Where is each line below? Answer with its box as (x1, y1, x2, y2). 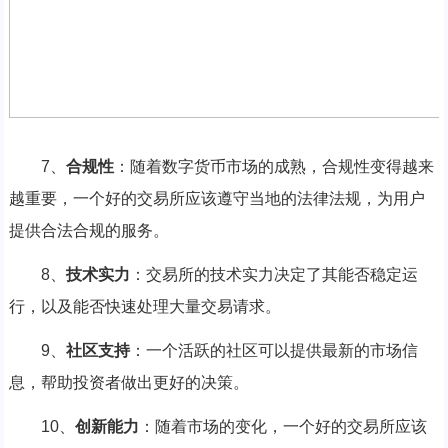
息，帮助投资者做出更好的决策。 (8, 373, 249, 391)
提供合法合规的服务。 (8, 221, 169, 239)
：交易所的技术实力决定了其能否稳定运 (129, 265, 418, 283)
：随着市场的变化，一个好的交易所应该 (138, 417, 427, 435)
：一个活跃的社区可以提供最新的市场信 (129, 341, 418, 359)
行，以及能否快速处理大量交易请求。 (8, 297, 281, 315)
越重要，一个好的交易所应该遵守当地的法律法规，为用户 (8, 189, 425, 207)
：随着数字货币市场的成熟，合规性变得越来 (113, 157, 434, 175)
